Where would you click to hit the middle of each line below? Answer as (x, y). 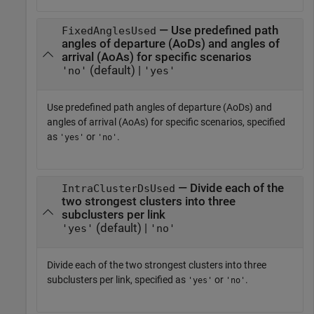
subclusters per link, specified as (117, 280)
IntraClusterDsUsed (118, 189)
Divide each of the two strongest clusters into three (157, 265)
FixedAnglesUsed (109, 30)
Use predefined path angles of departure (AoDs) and (159, 108)
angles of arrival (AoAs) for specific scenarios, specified (166, 122)
